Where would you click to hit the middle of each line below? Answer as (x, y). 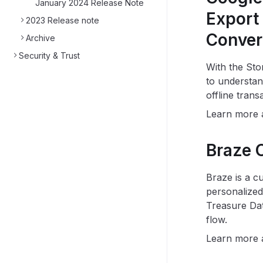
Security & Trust (49, 55)
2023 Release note (63, 20)
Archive (41, 38)
